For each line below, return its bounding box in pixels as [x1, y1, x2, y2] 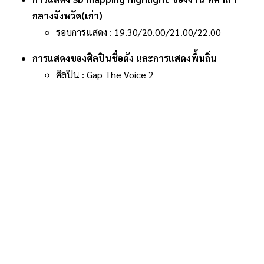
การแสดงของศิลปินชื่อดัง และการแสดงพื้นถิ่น [32, 52, 217, 64]
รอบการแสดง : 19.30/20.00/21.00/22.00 [56, 26, 221, 38]
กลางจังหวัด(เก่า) [32, 9, 103, 22]
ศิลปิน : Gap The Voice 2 [56, 68, 154, 81]
